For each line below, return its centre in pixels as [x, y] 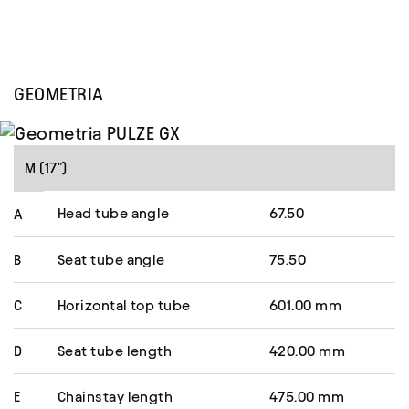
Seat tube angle [111, 260]
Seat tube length [115, 351]
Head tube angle [114, 214]
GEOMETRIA [59, 94]
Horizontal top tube [124, 306]
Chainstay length [115, 397]
